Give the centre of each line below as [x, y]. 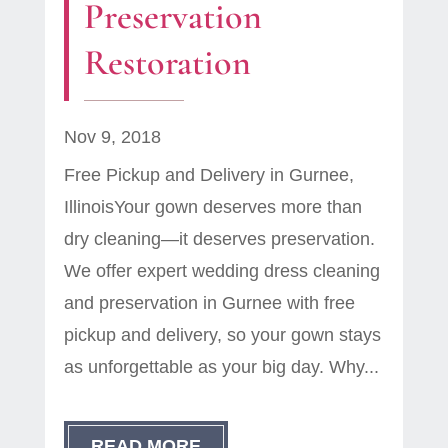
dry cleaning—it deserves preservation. [219, 239]
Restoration [167, 63]
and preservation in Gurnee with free [209, 303]
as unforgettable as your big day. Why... [221, 367]
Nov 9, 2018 [112, 137]
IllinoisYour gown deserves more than [212, 207]
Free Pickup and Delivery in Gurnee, [208, 175]
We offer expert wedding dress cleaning [221, 271]
